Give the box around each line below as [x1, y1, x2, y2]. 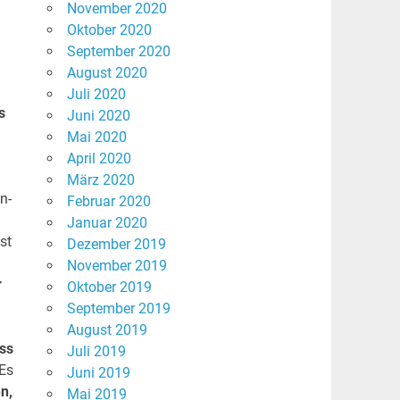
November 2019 [66, 257, 167, 275]
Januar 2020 [66, 214, 147, 232]
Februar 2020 [66, 193, 151, 211]
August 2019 [66, 321, 147, 339]
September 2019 [66, 300, 171, 318]
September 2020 [66, 43, 171, 61]
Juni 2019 [66, 364, 130, 382]
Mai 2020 [66, 129, 127, 146]
